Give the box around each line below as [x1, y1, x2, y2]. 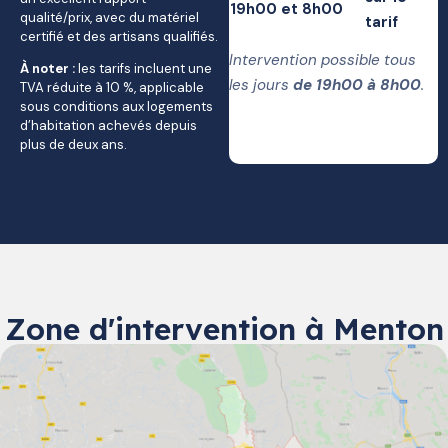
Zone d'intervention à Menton [4, 310, 444, 348]
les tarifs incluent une [75, 60, 212, 77]
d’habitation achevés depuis [20, 117, 197, 134]
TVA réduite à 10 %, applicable [20, 79, 204, 96]
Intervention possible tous [229, 50, 417, 70]
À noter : [20, 60, 75, 77]
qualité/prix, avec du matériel [20, 9, 199, 26]
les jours [229, 75, 294, 95]
